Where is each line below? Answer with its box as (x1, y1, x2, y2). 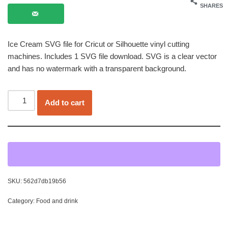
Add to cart (45, 98, 85, 107)
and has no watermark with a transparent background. (8, 64, 186, 73)
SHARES (200, 2, 223, 9)
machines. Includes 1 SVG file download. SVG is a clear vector (8, 51, 217, 61)
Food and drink (36, 197, 78, 205)
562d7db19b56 (23, 177, 66, 185)
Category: (8, 197, 36, 205)
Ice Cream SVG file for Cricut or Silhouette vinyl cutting (8, 39, 189, 48)
